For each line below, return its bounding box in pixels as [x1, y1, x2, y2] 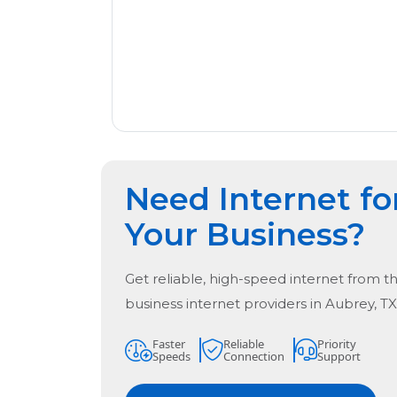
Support [317, 348, 361, 365]
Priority [317, 336, 356, 353]
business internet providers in [125, 295, 325, 313]
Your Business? [125, 215, 365, 254]
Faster [152, 336, 185, 353]
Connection [223, 348, 284, 365]
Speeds [152, 348, 191, 365]
